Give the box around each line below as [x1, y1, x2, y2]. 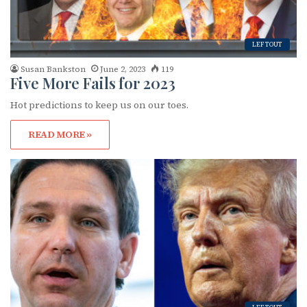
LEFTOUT [252, 40, 282, 49]
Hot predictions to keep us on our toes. [10, 98, 188, 112]
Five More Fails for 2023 [10, 73, 175, 94]
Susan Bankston [21, 64, 86, 75]
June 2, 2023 [100, 64, 145, 75]
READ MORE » [28, 127, 92, 142]
